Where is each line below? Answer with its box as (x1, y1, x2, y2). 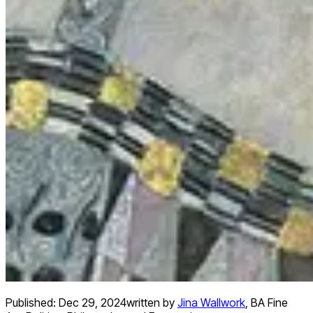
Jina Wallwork (177, 296, 245, 310)
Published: (6, 296, 59, 310)
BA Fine (251, 296, 288, 310)
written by (126, 296, 175, 310)
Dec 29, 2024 (59, 296, 126, 310)
